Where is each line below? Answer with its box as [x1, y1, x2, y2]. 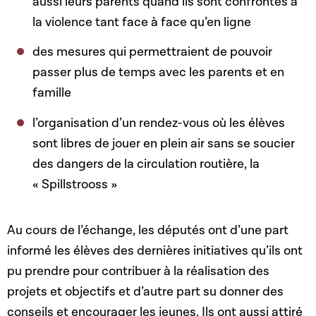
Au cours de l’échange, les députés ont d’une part [7, 222, 288, 239]
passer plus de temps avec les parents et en [32, 64, 285, 81]
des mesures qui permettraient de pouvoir [32, 44, 273, 61]
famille [32, 85, 72, 102]
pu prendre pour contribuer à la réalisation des [7, 263, 269, 280]
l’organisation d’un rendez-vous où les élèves [32, 114, 286, 131]
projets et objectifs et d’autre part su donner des [7, 284, 284, 300]
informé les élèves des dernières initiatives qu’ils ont [7, 243, 303, 260]
